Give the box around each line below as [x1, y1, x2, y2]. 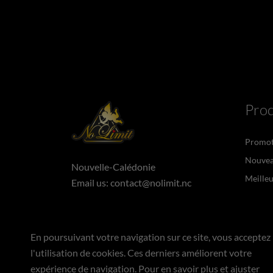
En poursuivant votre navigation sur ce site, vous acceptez [30, 231, 271, 243]
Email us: [71, 176, 110, 188]
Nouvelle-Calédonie [71, 160, 155, 172]
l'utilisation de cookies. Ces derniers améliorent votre [30, 247, 252, 258]
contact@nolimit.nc [110, 176, 191, 188]
